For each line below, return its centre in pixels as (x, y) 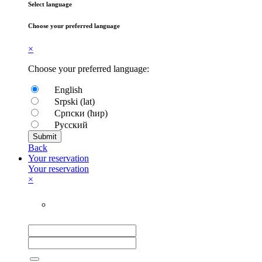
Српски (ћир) (80, 113)
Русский (70, 125)
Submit (45, 136)
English (67, 89)
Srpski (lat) (73, 101)
